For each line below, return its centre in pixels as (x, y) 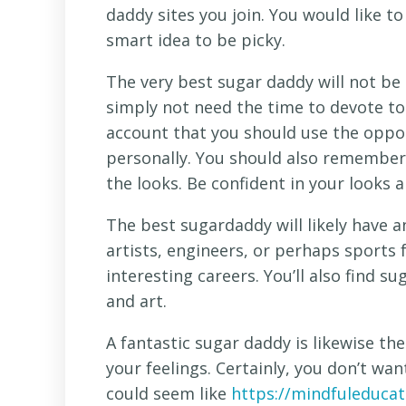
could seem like (169, 393)
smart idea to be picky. (196, 40)
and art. (136, 301)
